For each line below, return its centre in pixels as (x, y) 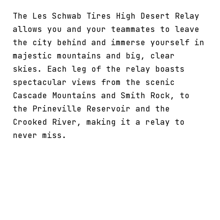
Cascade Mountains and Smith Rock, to (101, 96)
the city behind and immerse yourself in (109, 42)
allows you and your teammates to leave (106, 29)
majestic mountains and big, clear (94, 56)
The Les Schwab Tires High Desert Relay (106, 16)
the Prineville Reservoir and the (91, 109)
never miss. (40, 135)
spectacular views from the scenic (94, 82)
